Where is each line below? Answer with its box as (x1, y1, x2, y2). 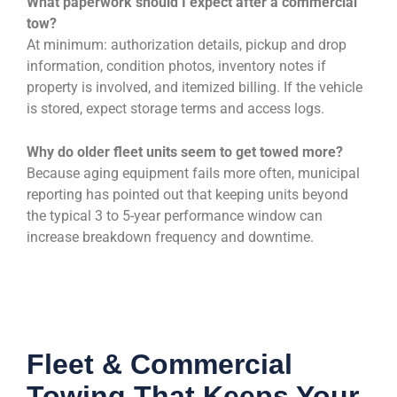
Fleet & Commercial (27, 348, 292, 381)
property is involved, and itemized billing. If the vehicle (27, 79, 362, 97)
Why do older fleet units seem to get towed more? (27, 144, 343, 161)
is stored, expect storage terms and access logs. (27, 100, 324, 118)
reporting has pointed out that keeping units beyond (27, 186, 348, 204)
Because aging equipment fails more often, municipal (27, 165, 360, 183)
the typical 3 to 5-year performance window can (27, 207, 323, 225)
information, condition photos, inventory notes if (27, 58, 326, 75)
